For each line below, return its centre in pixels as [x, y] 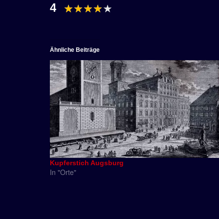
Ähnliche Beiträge [75, 50]
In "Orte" [63, 172]
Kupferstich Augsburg [87, 163]
